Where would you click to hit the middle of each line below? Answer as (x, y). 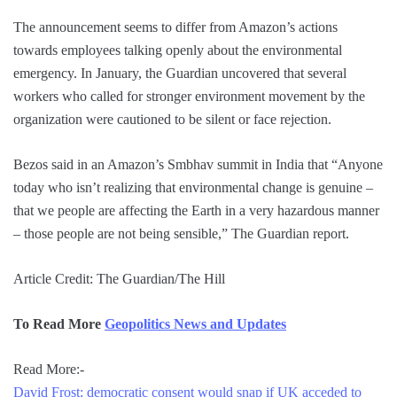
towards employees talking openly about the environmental (178, 51)
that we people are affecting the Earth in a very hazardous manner (196, 211)
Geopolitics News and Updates (195, 324)
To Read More (59, 324)
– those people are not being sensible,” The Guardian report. (181, 234)
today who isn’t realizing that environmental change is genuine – (193, 188)
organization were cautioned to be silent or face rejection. (172, 120)
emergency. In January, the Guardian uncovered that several (180, 74)
